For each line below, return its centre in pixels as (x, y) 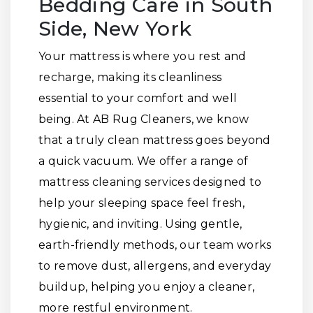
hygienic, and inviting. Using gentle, (140, 224)
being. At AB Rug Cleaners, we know (144, 119)
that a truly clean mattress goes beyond (155, 140)
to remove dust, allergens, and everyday (155, 266)
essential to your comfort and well (138, 98)
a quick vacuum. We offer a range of (144, 161)
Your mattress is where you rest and (143, 56)
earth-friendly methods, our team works (155, 245)
